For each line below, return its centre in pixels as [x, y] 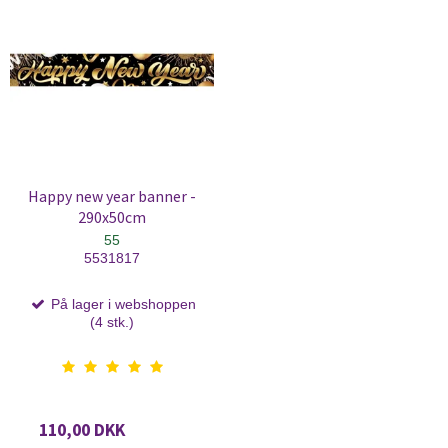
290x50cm [112, 218]
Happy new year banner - [112, 197]
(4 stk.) [112, 322]
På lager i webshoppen [121, 304]
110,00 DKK [82, 430]
